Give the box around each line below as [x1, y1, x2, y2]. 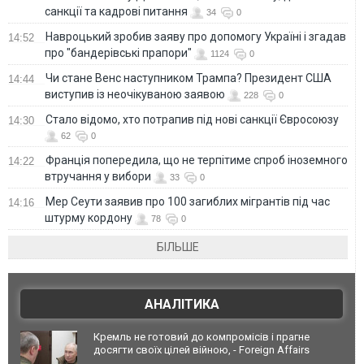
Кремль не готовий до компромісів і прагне [93, 330, 310, 343]
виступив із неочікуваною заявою [45, 87, 225, 101]
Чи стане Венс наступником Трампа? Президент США [45, 71, 331, 84]
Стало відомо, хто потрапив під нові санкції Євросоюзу [45, 112, 339, 126]
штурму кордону [45, 210, 132, 224]
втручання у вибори [45, 169, 151, 183]
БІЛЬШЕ [157, 240, 200, 253]
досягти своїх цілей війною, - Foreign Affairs [93, 343, 310, 356]
